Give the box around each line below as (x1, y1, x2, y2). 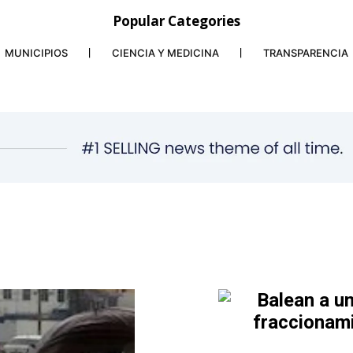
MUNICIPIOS (5, 46, 68, 60)
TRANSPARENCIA (263, 46, 348, 60)
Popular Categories (113, 12, 240, 31)
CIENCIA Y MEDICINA (112, 46, 219, 60)
